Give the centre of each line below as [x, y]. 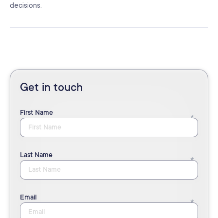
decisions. [26, 6]
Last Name [36, 155]
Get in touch [51, 87]
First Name [36, 113]
